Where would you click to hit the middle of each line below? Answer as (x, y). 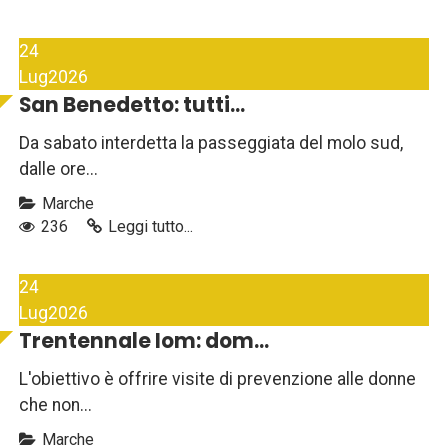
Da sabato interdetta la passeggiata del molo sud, (211, 143)
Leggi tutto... (150, 227)
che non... (55, 405)
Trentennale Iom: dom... (144, 341)
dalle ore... (58, 169)
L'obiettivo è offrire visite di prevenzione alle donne (217, 379)
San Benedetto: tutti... (132, 105)
